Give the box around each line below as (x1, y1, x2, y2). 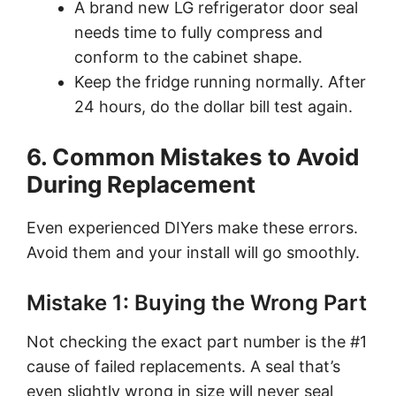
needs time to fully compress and (74, 22, 323, 42)
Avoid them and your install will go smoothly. (27, 242, 360, 262)
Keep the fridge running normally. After (74, 72, 366, 91)
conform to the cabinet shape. (74, 47, 302, 66)
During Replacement (27, 170, 255, 198)
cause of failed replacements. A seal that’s (27, 356, 340, 376)
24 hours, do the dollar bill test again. (74, 96, 353, 116)
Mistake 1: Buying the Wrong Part (27, 289, 367, 316)
